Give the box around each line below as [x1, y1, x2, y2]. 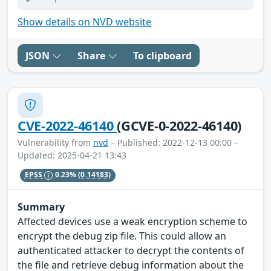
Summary [18, 200, 65, 214]
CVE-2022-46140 [18, 116, 117, 134]
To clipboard [133, 48, 192, 62]
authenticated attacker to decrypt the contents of [18, 244, 244, 258]
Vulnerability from [18, 136, 93, 148]
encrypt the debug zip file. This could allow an [18, 229, 226, 243]
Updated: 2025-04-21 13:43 [18, 149, 126, 161]
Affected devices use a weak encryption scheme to [18, 215, 247, 229]
